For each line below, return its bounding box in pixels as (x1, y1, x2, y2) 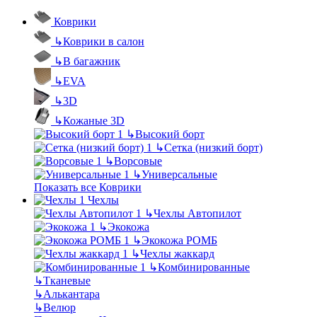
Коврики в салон (63, 35, 144, 47)
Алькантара (43, 288, 100, 300)
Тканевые (43, 275, 91, 287)
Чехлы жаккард (140, 248, 214, 260)
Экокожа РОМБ (142, 234, 217, 246)
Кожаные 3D (63, 115, 125, 127)
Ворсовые (114, 155, 162, 167)
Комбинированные (158, 261, 250, 273)
